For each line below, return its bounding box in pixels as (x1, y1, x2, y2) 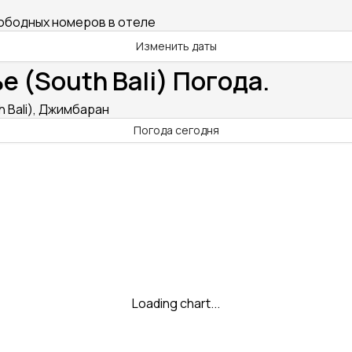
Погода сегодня (133, 123, 219, 137)
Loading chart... (132, 294, 220, 312)
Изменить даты (135, 38, 217, 53)
